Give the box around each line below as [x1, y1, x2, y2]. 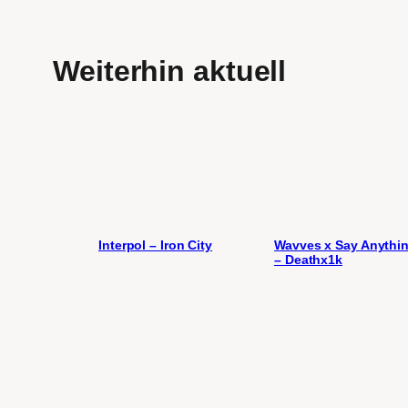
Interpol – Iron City [98, 238, 212, 253]
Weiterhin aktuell [53, 54, 287, 87]
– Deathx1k [274, 252, 343, 268]
